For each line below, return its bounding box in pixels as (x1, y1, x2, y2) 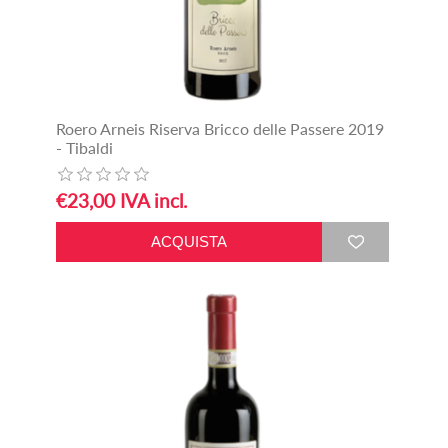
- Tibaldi (55, 137, 113, 157)
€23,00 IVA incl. (55, 188, 187, 212)
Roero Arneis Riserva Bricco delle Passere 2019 (55, 118, 384, 138)
